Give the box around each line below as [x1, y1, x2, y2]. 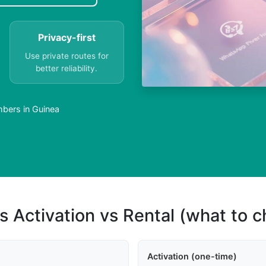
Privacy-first [37, 31, 96, 44]
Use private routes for [24, 51, 109, 61]
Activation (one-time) [147, 251, 237, 262]
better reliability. [36, 64, 98, 74]
